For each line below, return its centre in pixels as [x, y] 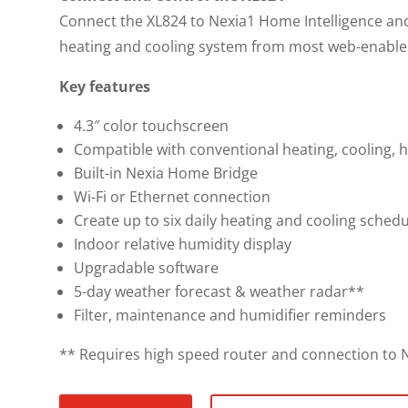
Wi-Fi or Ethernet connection [172, 197]
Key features [104, 87]
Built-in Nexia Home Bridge [165, 173]
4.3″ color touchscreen [151, 126]
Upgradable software [146, 268]
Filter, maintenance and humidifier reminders [229, 316]
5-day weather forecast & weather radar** [219, 292]
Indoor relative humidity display [182, 245]
